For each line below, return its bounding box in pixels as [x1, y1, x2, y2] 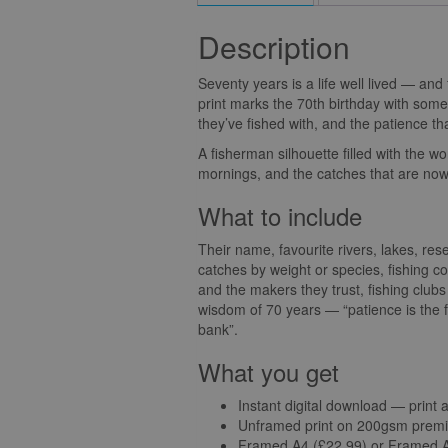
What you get [198, 353, 339, 389]
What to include [198, 197, 362, 233]
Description [198, 24, 350, 68]
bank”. [198, 318, 238, 339]
